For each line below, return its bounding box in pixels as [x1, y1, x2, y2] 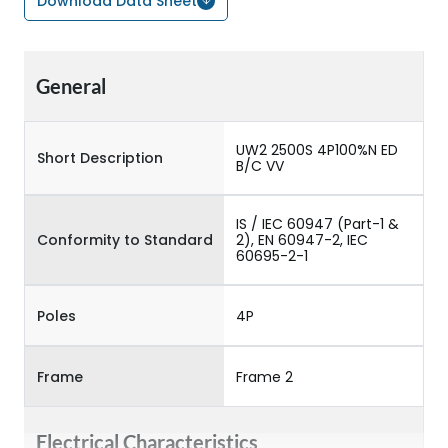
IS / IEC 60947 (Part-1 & [236, 214, 399, 234]
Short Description [37, 148, 163, 168]
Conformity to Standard [37, 230, 213, 250]
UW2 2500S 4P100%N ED [236, 140, 398, 160]
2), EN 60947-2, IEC [236, 230, 368, 250]
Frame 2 [236, 366, 293, 387]
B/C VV [236, 156, 284, 176]
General [36, 74, 106, 98]
